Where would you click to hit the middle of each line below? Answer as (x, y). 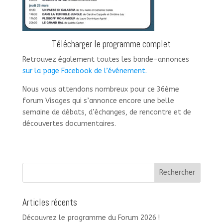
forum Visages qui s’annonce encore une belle (98, 101)
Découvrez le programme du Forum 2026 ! (91, 218)
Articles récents (50, 202)
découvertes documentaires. (69, 123)
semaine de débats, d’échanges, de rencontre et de (107, 112)
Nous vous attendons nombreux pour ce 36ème (101, 89)
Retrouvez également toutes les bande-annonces (106, 59)
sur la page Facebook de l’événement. (84, 71)
